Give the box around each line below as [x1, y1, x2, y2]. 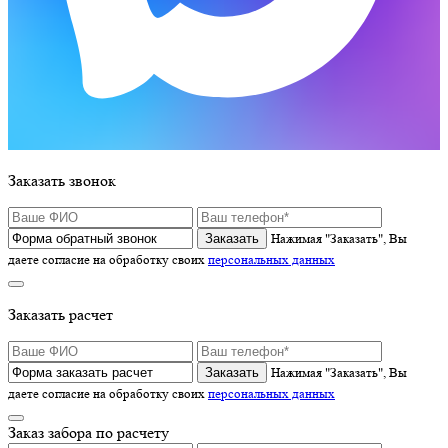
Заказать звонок [8, 170, 116, 190]
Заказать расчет [8, 304, 113, 324]
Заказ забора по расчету [8, 422, 169, 442]
